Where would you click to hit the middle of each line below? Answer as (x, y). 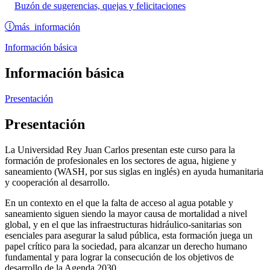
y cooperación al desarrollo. (57, 182)
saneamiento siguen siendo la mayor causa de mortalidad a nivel (126, 213)
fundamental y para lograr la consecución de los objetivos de (119, 257)
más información (47, 26)
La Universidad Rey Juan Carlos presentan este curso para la (120, 149)
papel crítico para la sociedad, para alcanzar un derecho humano (126, 246)
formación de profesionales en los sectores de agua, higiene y (121, 160)
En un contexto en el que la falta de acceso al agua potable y (119, 202)
